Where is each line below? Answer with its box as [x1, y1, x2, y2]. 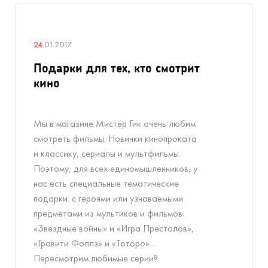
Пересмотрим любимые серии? [33, 252, 158, 264]
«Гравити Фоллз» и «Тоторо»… [33, 237, 156, 249]
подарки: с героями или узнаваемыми [33, 192, 183, 205]
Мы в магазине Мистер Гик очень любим [33, 117, 196, 130]
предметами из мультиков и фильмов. [33, 207, 184, 220]
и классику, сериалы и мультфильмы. [33, 147, 181, 160]
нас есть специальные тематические [33, 177, 179, 190]
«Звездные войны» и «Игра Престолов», [33, 222, 194, 234]
